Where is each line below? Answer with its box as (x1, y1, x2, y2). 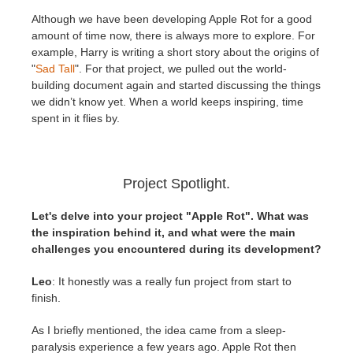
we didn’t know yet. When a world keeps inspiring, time (32, 95, 303, 109)
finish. (32, 292, 61, 305)
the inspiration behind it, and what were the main (32, 226, 295, 240)
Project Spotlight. (123, 176, 230, 192)
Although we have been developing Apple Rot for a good (32, 13, 312, 26)
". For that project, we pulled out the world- (75, 62, 287, 76)
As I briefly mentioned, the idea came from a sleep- (32, 324, 286, 337)
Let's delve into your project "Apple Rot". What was (32, 210, 309, 223)
